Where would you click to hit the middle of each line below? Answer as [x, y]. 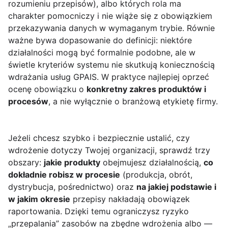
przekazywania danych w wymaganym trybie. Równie [111, 28]
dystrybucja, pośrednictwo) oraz [72, 187]
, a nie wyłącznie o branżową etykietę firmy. [133, 102]
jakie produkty [72, 163]
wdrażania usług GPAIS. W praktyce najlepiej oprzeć [109, 77]
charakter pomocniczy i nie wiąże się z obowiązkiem [110, 16]
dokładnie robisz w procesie [64, 175]
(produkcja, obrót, [156, 175]
